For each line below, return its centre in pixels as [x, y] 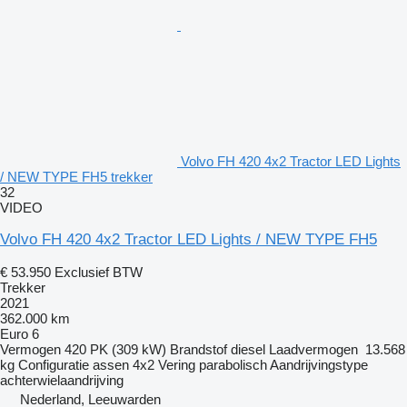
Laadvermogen [313, 349]
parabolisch [233, 364]
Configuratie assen [74, 364]
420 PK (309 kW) [115, 349]
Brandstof [199, 349]
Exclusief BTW [99, 272]
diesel [248, 349]
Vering [177, 364]
